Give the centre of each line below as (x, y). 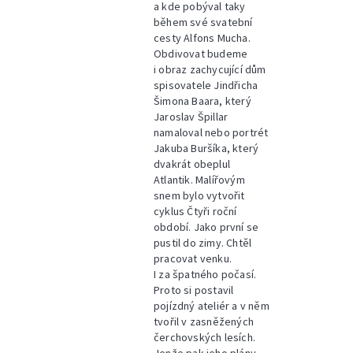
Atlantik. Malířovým (199, 180)
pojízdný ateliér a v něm (212, 306)
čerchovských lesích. (204, 337)
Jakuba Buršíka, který (206, 148)
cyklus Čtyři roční (195, 211)
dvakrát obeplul (192, 164)
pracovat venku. (193, 258)
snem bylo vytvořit (199, 195)
